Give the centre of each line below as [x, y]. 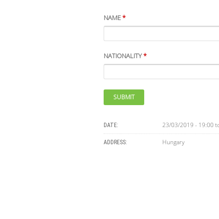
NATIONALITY [123, 56]
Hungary [174, 142]
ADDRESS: [116, 142]
